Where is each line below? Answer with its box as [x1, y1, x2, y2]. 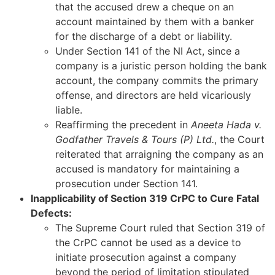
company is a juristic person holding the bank [55, 59, 267, 72]
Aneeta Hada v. [191, 118, 261, 131]
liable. [55, 103, 82, 116]
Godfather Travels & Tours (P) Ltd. [55, 133, 214, 145]
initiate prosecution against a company [55, 250, 236, 263]
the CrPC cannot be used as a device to [55, 236, 241, 249]
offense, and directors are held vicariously [55, 88, 251, 101]
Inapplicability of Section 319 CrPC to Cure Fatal [31, 192, 259, 204]
